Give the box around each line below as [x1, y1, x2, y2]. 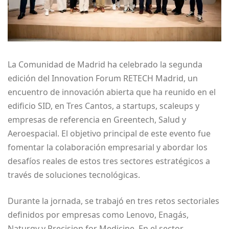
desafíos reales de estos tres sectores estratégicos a [8, 155, 210, 167]
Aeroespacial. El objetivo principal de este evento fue [8, 127, 211, 139]
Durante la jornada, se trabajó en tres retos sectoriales [8, 195, 219, 207]
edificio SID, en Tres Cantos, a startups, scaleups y [8, 100, 199, 111]
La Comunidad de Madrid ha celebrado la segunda [8, 58, 202, 70]
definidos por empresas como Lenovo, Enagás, [8, 209, 189, 220]
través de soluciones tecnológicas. [8, 169, 140, 180]
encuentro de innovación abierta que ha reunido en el [8, 86, 216, 98]
